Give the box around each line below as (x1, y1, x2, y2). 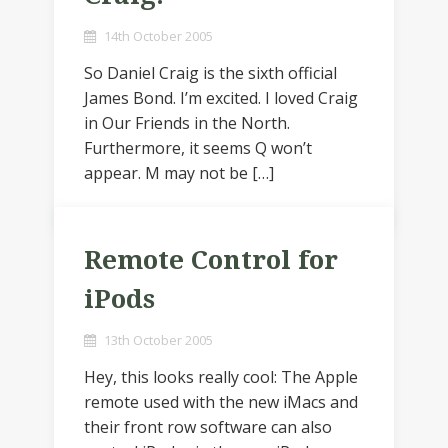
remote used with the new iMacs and (84, 391, 358, 413)
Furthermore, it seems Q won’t (84, 137, 312, 159)
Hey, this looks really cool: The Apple (84, 366, 358, 388)
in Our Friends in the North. (84, 112, 290, 134)
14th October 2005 (104, 27, 213, 45)
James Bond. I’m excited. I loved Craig (84, 87, 358, 109)
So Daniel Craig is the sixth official (84, 62, 337, 84)
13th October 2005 (104, 331, 213, 349)
